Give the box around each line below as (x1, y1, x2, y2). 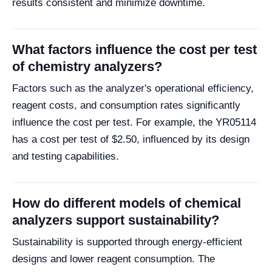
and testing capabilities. (12, 150, 119, 162)
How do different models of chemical (12, 195, 241, 211)
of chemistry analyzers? (12, 58, 162, 74)
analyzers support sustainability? (12, 212, 219, 228)
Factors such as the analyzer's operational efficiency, (12, 82, 254, 94)
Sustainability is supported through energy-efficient (12, 236, 242, 248)
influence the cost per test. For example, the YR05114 (12, 116, 256, 128)
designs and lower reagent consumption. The (12, 253, 215, 265)
